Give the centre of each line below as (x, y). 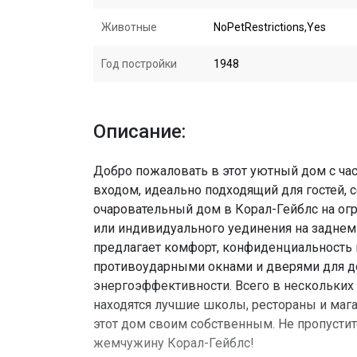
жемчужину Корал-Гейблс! (174, 343)
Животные (129, 27)
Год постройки (139, 64)
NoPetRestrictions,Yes (270, 27)
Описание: (139, 131)
